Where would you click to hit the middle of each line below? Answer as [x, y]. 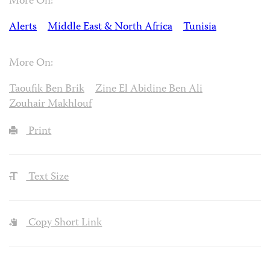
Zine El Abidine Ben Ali [149, 90]
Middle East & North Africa [110, 27]
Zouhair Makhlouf [50, 105]
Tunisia [199, 27]
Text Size [48, 178]
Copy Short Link [64, 223]
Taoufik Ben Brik [47, 90]
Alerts [23, 27]
